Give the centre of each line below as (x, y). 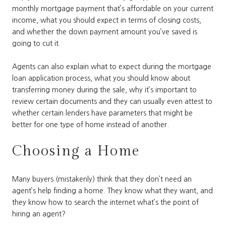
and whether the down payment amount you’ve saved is (105, 32)
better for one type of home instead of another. (91, 124)
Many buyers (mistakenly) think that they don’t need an (102, 179)
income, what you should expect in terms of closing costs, (107, 20)
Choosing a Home (76, 151)
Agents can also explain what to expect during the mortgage (112, 66)
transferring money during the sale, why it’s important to (104, 90)
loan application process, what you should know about (101, 78)
